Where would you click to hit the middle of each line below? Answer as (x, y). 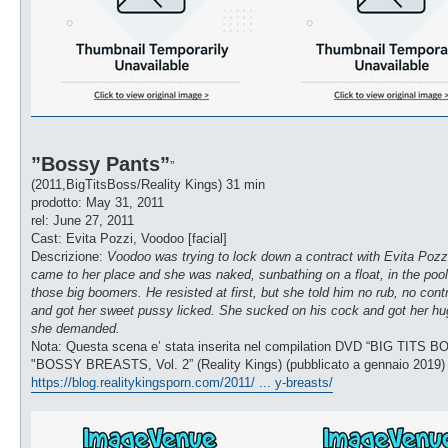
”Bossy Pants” (100, 163)
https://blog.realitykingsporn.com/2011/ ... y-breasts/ (182, 382)
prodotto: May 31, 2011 (97, 202)
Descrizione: (69, 256)
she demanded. (75, 328)
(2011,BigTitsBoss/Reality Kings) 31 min (148, 184)
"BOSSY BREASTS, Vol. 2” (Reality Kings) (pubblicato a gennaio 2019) (238, 364)
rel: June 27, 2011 (82, 220)
